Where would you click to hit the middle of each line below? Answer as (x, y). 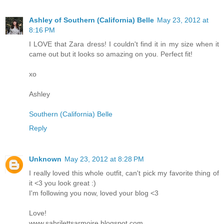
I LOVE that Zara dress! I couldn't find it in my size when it (124, 44)
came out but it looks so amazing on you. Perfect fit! (111, 54)
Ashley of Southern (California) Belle (91, 20)
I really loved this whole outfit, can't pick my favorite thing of (124, 173)
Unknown (45, 159)
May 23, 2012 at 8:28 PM (104, 159)
